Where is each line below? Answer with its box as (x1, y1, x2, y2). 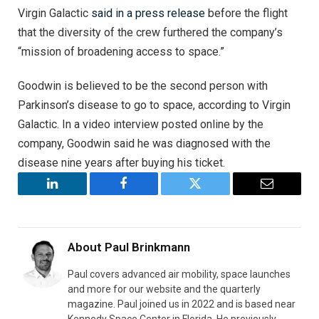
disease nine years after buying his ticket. (18, 155, 225, 169)
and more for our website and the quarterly (68, 283, 261, 295)
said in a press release (88, 6, 205, 21)
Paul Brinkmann (105, 239, 190, 254)
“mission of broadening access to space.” (18, 45, 224, 59)
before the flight (205, 6, 288, 21)
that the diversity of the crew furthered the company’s (18, 26, 283, 40)
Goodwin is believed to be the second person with (18, 78, 268, 93)
